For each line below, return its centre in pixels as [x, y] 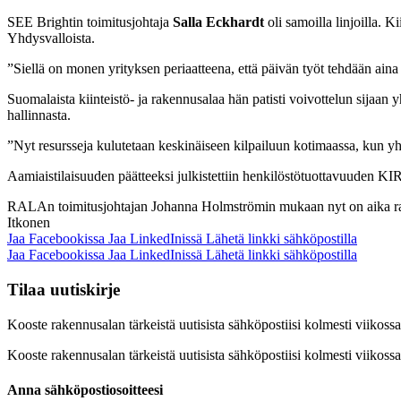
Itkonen [29, 223]
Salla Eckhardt [220, 22]
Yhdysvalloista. [51, 38]
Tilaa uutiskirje [64, 290]
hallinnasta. [39, 115]
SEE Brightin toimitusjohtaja [90, 22]
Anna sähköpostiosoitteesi [85, 390]
